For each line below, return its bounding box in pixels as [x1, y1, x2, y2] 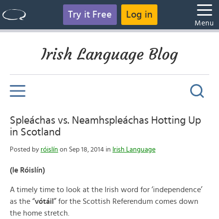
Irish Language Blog [41, 44, 178, 64]
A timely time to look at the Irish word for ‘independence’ [10, 186, 202, 194]
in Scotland [10, 127, 61, 137]
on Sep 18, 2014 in [58, 146, 112, 153]
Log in [126, 10, 153, 20]
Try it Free [67, 10, 112, 20]
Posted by [10, 146, 41, 153]
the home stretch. [10, 209, 69, 217]
